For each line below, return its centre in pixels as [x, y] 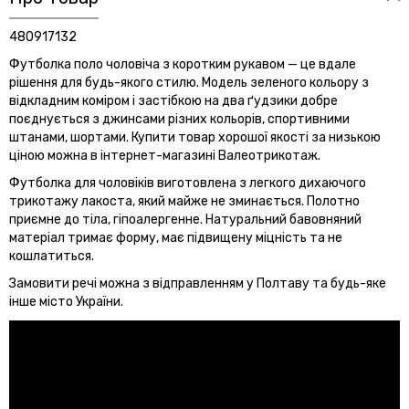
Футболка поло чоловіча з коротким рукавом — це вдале [183, 64]
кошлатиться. [52, 256]
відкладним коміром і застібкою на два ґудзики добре [173, 100]
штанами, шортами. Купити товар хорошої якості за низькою [195, 137]
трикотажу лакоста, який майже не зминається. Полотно [184, 201]
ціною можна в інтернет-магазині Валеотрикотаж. [165, 155]
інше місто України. [66, 301]
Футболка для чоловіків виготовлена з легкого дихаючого [188, 183]
